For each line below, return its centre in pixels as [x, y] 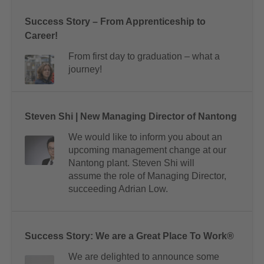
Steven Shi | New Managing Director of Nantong [131, 117]
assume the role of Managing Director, [147, 176]
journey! [85, 70]
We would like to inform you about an [145, 137]
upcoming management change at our [147, 150]
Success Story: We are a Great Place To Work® [129, 236]
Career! [41, 36]
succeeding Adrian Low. [118, 189]
